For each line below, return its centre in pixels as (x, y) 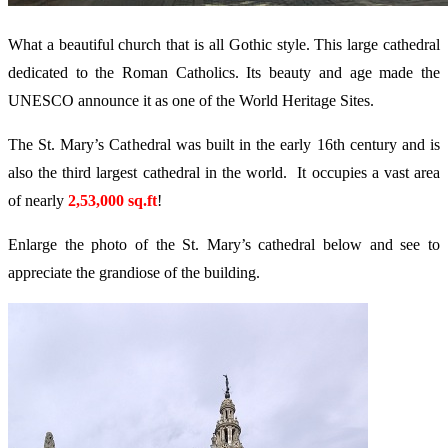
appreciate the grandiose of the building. (134, 272)
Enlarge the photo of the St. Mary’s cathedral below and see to (224, 244)
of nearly (38, 200)
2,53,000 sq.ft (112, 200)
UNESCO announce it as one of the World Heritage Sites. (191, 100)
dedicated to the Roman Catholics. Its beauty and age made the (224, 72)
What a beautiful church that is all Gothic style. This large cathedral (224, 44)
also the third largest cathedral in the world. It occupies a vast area (224, 172)
